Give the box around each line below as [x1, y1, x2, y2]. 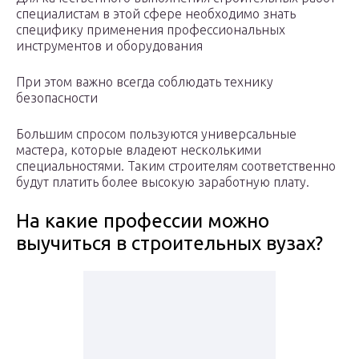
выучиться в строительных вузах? [16, 232, 323, 255]
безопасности [16, 91, 98, 106]
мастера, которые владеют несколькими [16, 143, 261, 158]
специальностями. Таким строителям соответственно [16, 159, 336, 174]
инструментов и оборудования [16, 38, 203, 54]
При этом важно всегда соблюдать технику [16, 75, 273, 90]
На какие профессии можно [16, 210, 269, 232]
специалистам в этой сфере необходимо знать [16, 6, 296, 22]
